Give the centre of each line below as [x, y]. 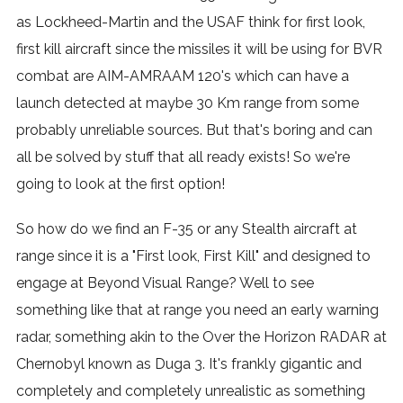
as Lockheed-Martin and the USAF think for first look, [190, 22]
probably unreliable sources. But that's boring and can [194, 130]
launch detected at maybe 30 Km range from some [187, 103]
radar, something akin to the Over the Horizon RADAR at [201, 337]
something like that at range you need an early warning [197, 310]
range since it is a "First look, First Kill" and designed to [193, 256]
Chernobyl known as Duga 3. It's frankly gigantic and [188, 364]
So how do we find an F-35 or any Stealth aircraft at [186, 229]
